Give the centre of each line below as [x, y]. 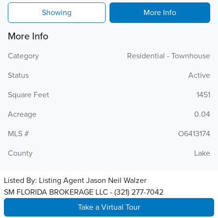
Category [23, 56]
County [20, 153]
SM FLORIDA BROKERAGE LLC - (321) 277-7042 [84, 192]
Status [18, 75]
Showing [57, 13]
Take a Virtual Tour [109, 207]
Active [199, 75]
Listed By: [21, 181]
